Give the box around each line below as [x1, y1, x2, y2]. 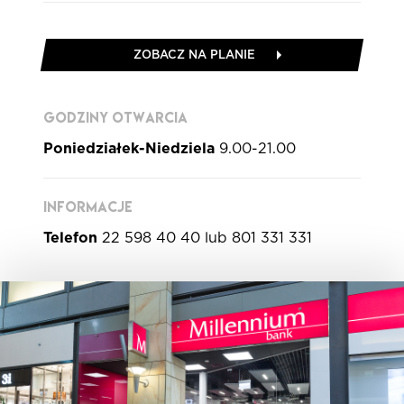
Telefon [43, 229, 97, 246]
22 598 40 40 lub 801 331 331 [97, 229, 312, 246]
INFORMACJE [43, 197, 133, 216]
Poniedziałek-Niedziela [43, 140, 215, 157]
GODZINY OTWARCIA [43, 108, 188, 127]
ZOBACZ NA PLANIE [133, 48, 255, 61]
